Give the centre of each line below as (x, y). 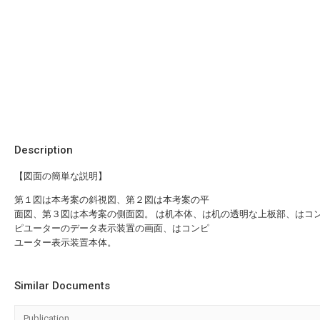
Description (44, 150)
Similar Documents (62, 286)
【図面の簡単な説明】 (61, 176)
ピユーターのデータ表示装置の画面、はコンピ (112, 228)
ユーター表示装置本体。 (65, 242)
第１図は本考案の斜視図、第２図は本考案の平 (112, 200)
